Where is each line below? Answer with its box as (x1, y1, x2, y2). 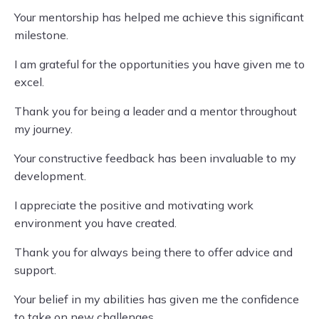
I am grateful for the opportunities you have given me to (14, 57, 305, 71)
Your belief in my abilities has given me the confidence (14, 292, 299, 306)
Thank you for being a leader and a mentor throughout (14, 104, 297, 118)
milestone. (14, 28, 68, 42)
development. (14, 169, 86, 183)
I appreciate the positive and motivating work (14, 198, 253, 212)
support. (14, 263, 56, 277)
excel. (14, 75, 44, 89)
